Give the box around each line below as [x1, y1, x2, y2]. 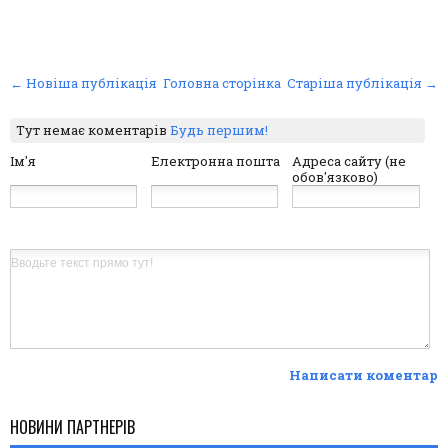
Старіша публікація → [287, 74, 438, 93]
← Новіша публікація [10, 74, 157, 93]
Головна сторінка [163, 74, 281, 93]
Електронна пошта [151, 152, 281, 171]
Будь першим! [170, 121, 269, 140]
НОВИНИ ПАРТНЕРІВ [10, 414, 135, 439]
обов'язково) [292, 168, 379, 187]
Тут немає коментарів [16, 121, 171, 140]
